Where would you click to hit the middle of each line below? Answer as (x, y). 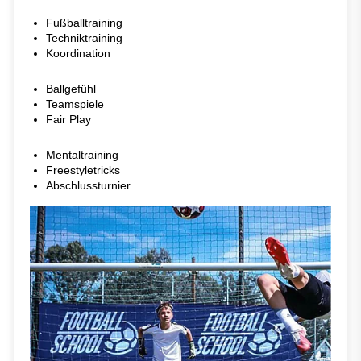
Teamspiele (75, 104)
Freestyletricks (83, 170)
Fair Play (68, 119)
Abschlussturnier (88, 185)
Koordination (78, 53)
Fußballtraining (84, 22)
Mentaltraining (82, 154)
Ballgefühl (71, 88)
